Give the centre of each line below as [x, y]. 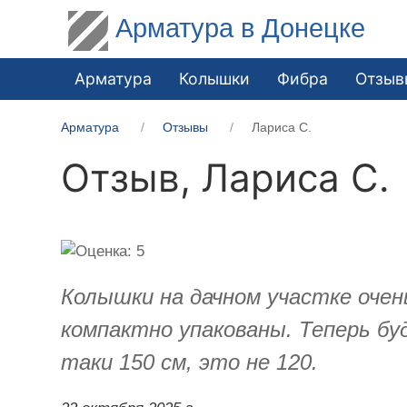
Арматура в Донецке [241, 28]
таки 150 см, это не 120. [190, 362]
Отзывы [186, 127]
